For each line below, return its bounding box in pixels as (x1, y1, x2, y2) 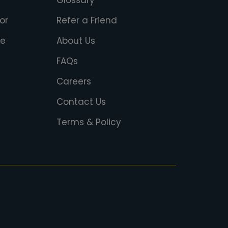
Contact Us (56, 96, 106, 108)
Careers (56, 75, 91, 88)
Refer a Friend (56, 14, 117, 26)
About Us (56, 35, 95, 47)
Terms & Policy (56, 116, 121, 128)
